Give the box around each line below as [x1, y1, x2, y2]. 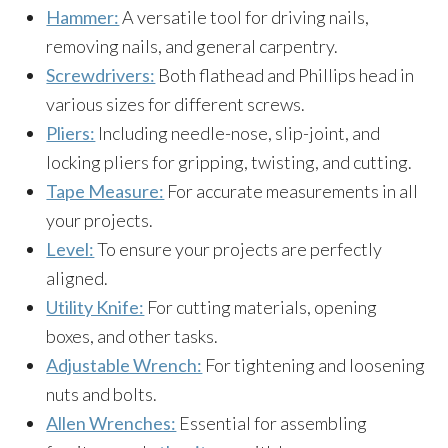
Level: [46, 238, 95, 260]
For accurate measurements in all [164, 180, 419, 202]
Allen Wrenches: [46, 412, 177, 434]
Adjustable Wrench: [46, 354, 203, 376]
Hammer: [46, 6, 120, 28]
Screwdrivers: [46, 64, 156, 86]
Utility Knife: [46, 296, 145, 318]
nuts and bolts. [46, 383, 158, 405]
